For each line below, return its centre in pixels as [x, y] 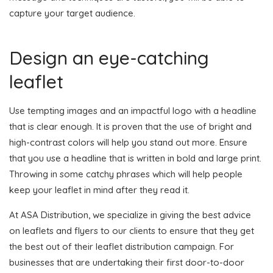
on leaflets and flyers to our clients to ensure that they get [132, 230]
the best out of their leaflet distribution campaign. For [122, 246]
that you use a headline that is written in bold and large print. [135, 158]
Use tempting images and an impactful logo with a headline [133, 110]
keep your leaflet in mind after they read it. [99, 190]
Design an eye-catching [109, 58]
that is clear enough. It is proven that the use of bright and [130, 126]
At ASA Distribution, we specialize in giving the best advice [130, 214]
